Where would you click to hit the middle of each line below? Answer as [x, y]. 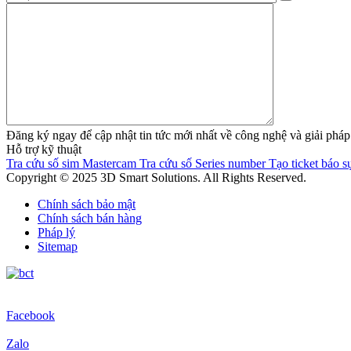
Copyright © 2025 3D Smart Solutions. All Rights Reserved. [156, 177]
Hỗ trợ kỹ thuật [44, 149]
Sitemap [58, 246]
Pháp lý [56, 232]
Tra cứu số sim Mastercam [71, 163]
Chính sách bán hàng [90, 218]
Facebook [31, 315]
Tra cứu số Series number [203, 163]
